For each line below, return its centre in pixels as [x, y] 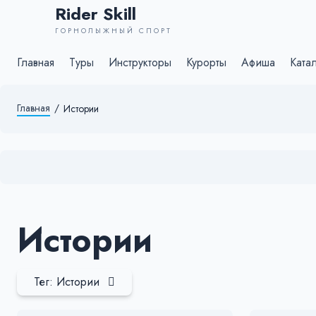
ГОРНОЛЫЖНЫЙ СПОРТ [114, 31]
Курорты [206, 62]
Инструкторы [140, 62]
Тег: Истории [67, 282]
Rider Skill [96, 14]
